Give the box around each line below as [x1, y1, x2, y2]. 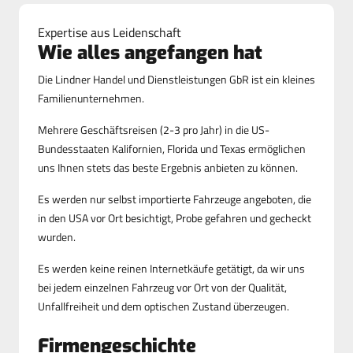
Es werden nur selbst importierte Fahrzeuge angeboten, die [38, 191, 311, 208]
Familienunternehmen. [38, 90, 144, 107]
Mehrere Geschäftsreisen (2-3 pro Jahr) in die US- [38, 121, 269, 139]
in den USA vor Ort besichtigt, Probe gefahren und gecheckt [38, 210, 311, 227]
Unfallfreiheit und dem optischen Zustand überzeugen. [38, 298, 289, 315]
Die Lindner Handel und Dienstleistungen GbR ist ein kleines [38, 71, 315, 88]
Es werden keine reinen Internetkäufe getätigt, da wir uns [38, 260, 305, 277]
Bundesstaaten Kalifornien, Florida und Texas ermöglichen [38, 140, 306, 158]
